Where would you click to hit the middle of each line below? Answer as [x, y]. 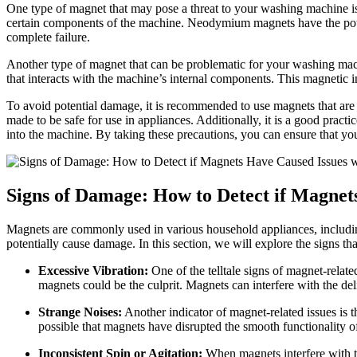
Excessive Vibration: [93, 270]
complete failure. [48, 37]
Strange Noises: [80, 312]
